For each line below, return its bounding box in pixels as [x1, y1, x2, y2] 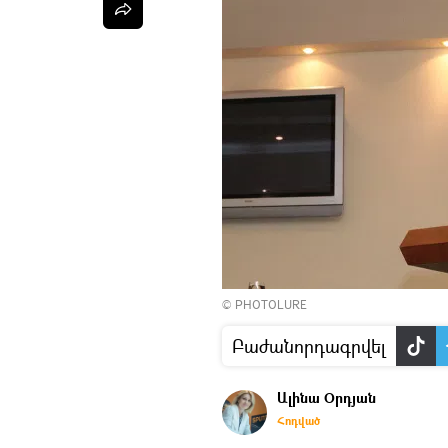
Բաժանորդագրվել [232, 334, 386, 358]
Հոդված [277, 413, 320, 428]
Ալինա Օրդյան [277, 388, 376, 407]
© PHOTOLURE [222, 296, 307, 313]
